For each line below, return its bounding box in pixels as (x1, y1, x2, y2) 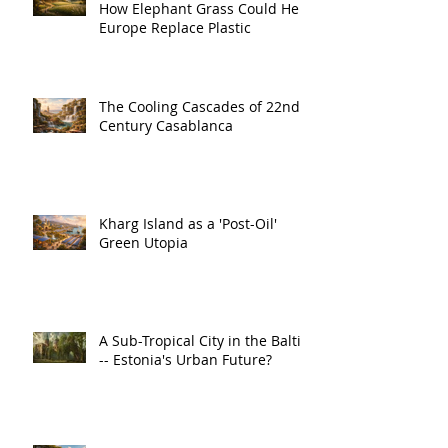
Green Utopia (99, 232, 188, 252)
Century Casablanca (99, 115, 233, 135)
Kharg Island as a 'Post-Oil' (99, 213, 277, 233)
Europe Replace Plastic (99, 17, 251, 37)
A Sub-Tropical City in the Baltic (99, 330, 309, 350)
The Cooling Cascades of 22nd (99, 96, 300, 116)
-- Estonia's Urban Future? (99, 349, 272, 369)
